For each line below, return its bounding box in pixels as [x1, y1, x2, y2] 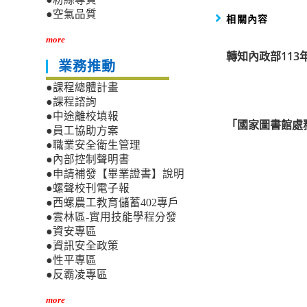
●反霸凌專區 [46, 269, 108, 281]
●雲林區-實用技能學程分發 [46, 211, 177, 223]
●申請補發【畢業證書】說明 [46, 168, 185, 180]
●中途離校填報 [46, 110, 119, 123]
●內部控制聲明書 [46, 153, 130, 166]
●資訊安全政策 [46, 240, 119, 252]
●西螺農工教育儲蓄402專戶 [46, 197, 180, 209]
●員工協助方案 [46, 125, 119, 137]
